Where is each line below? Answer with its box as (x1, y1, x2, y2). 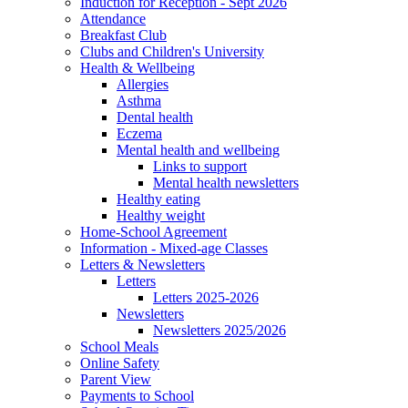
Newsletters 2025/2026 (153, 321, 286, 338)
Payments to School (80, 387, 194, 403)
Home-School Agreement (80, 223, 227, 240)
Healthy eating (117, 190, 200, 207)
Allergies (117, 76, 168, 92)
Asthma (117, 92, 161, 108)
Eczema (117, 125, 162, 141)
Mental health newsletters (153, 174, 299, 190)
